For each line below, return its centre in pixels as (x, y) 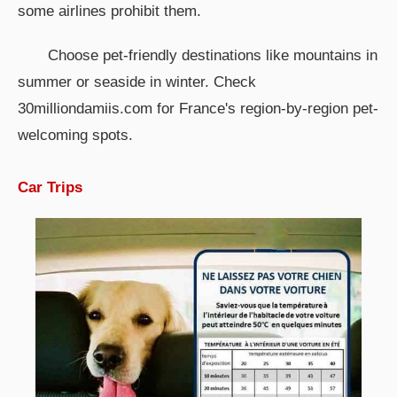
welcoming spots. (75, 135)
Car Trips (50, 187)
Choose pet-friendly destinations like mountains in (213, 55)
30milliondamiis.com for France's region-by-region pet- (198, 108)
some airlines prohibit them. (109, 12)
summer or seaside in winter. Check (137, 82)
